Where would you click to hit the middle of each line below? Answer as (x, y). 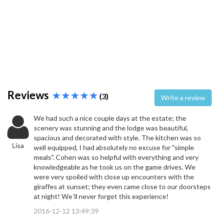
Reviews (30, 95)
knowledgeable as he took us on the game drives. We (115, 167)
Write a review (193, 98)
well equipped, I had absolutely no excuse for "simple (114, 148)
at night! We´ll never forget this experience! (101, 197)
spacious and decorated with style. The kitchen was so (117, 138)
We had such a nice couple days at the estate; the (110, 118)
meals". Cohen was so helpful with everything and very (116, 157)
